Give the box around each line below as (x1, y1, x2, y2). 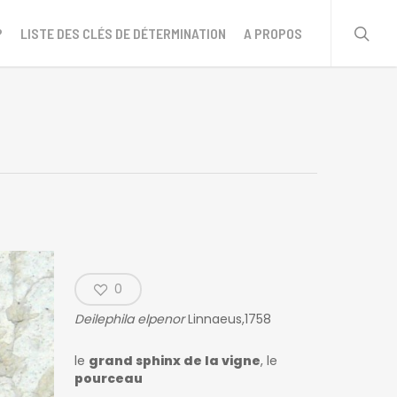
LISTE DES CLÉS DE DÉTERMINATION (20, 24, 226, 42)
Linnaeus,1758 (184, 310, 272, 329)
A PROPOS (244, 24, 302, 42)
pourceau (74, 370, 144, 388)
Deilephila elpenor (74, 310, 185, 329)
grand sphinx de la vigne (89, 352, 261, 370)
